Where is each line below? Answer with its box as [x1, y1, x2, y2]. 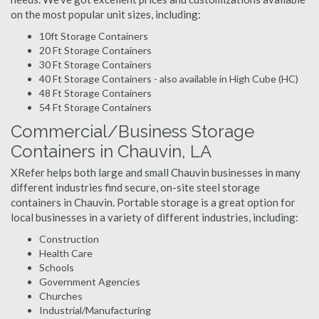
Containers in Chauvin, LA [11, 141, 211, 162]
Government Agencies [39, 276, 140, 288]
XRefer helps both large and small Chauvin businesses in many [11, 166, 300, 179]
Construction [39, 233, 99, 245]
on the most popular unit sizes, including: [11, 8, 201, 21]
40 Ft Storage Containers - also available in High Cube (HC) [39, 73, 298, 85]
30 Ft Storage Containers [39, 58, 152, 70]
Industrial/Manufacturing [39, 304, 151, 316]
